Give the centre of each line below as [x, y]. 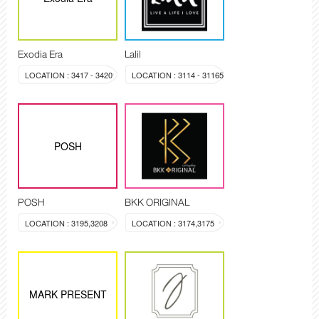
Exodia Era [40, 54]
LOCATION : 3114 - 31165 [178, 75]
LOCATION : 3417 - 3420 [69, 75]
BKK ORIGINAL [157, 203]
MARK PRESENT [68, 294]
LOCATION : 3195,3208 [66, 223]
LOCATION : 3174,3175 [173, 223]
